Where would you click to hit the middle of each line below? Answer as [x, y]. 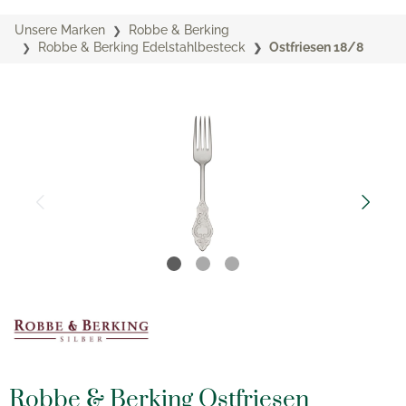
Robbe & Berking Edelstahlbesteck [142, 47]
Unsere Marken [60, 30]
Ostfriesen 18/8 [316, 47]
